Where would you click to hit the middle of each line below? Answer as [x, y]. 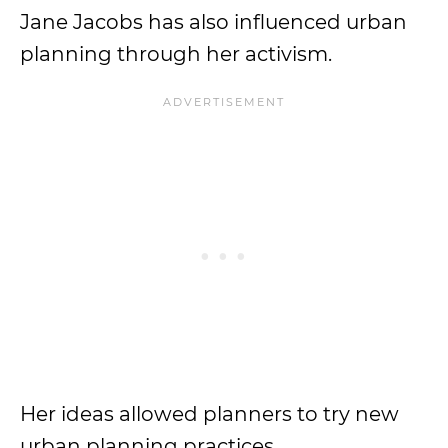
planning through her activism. [178, 54]
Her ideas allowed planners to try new [209, 414]
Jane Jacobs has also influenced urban [213, 22]
